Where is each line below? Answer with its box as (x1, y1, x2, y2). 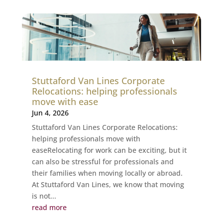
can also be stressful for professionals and (31, 156, 174, 166)
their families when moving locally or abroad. (31, 168, 183, 178)
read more (31, 202, 67, 212)
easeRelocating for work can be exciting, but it (31, 145, 187, 155)
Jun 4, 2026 (31, 108, 69, 117)
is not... (31, 191, 56, 201)
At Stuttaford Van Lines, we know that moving (31, 179, 184, 189)
